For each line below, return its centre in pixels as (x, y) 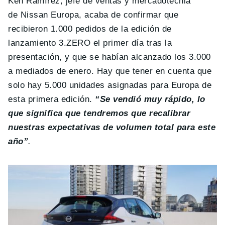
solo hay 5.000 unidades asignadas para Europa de (110, 85)
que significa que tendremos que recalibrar (99, 113)
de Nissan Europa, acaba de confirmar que (93, 15)
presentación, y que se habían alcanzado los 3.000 (109, 57)
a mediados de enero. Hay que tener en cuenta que (110, 71)
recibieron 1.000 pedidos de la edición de (90, 29)
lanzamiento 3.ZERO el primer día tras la (90, 43)
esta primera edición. (52, 99)
